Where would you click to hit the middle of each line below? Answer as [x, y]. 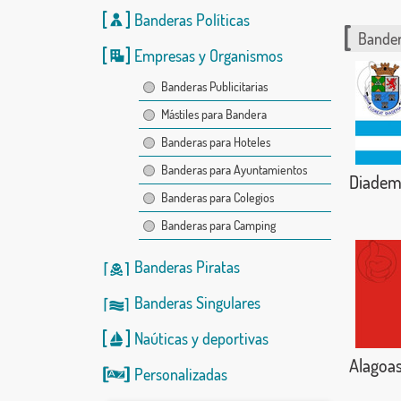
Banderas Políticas [192, 20]
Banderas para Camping [218, 225]
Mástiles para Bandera [213, 114]
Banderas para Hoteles [215, 142]
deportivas [235, 338]
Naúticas [161, 338]
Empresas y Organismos [208, 55]
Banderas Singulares [197, 303]
